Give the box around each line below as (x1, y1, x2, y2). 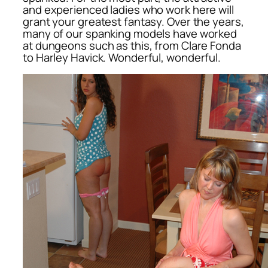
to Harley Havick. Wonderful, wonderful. (23, 49, 221, 65)
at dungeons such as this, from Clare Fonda (23, 37, 241, 53)
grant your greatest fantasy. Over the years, (23, 13, 244, 29)
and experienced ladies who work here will (23, 1, 234, 17)
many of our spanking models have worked (23, 25, 237, 41)
